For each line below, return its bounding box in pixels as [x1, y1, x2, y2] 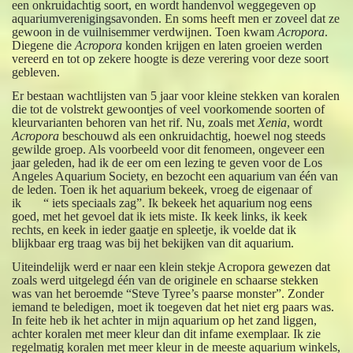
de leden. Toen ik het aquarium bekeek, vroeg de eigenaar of [12, 182, 313, 196]
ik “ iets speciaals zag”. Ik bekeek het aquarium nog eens [12, 195, 313, 210]
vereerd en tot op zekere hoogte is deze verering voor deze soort [12, 51, 329, 65]
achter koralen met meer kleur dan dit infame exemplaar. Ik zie [12, 326, 321, 340]
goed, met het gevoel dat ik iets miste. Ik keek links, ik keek [12, 209, 308, 223]
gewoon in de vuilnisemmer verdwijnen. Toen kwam [12, 24, 278, 39]
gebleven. [12, 65, 61, 79]
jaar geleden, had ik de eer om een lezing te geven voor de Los [12, 155, 323, 169]
